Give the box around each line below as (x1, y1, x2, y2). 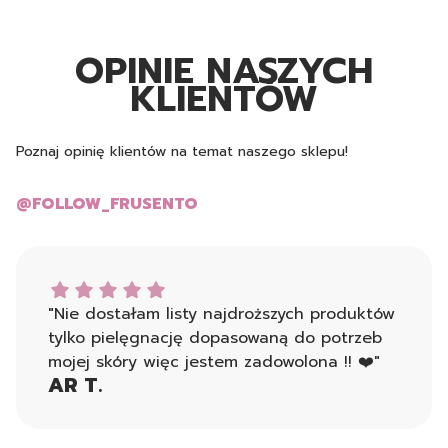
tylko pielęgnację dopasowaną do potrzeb (48, 326, 382, 350)
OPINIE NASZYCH (75, 44, 373, 98)
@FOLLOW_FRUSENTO (16, 192, 198, 216)
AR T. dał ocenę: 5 (47, 277, 194, 301)
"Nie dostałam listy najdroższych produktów (48, 302, 395, 326)
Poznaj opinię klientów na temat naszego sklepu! (16, 141, 348, 162)
